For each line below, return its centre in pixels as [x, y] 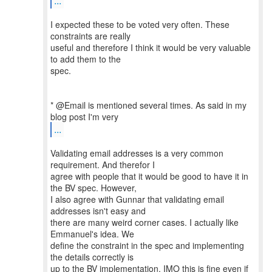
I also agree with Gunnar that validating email [137, 199]
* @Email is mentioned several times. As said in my [148, 105]
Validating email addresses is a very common [137, 153]
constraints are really [90, 36]
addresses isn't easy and [98, 211]
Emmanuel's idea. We [92, 234]
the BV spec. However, [93, 188]
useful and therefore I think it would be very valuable [151, 47]
